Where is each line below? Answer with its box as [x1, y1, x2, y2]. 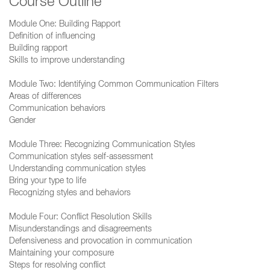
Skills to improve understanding [9, 57, 127, 65]
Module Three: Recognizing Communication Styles [9, 141, 195, 149]
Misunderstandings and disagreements [9, 225, 154, 234]
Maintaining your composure [9, 250, 116, 258]
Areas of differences [9, 93, 84, 101]
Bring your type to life [9, 177, 89, 186]
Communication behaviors [9, 105, 108, 113]
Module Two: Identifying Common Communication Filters [9, 81, 219, 89]
